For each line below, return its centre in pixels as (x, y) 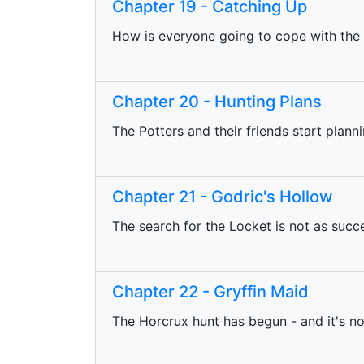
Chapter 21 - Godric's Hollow (223, 197)
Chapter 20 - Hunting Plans (217, 102)
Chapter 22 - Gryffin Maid (210, 292)
